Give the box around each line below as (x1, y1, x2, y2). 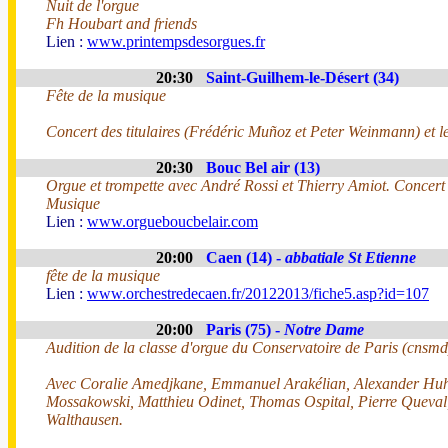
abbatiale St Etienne (285, 249, 416, 266)
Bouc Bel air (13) (206, 159, 320, 176)
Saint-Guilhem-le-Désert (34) (206, 69, 399, 86)
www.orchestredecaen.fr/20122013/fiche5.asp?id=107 (87, 285, 429, 302)
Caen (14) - (206, 249, 285, 266)
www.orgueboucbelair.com (87, 213, 258, 230)
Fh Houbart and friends (46, 15, 197, 32)
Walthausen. (46, 411, 123, 428)
